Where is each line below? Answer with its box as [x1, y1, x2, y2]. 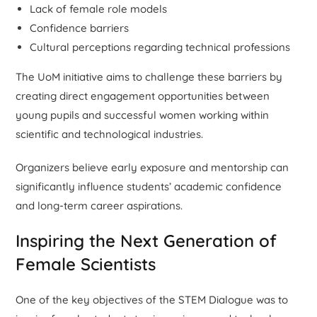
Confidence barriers [30, 21, 129, 35]
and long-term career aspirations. [16, 198, 183, 212]
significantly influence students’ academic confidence [16, 179, 282, 193]
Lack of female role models [30, 1, 168, 16]
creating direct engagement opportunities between [16, 88, 270, 103]
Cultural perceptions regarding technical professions [30, 40, 291, 54]
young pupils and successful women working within [16, 108, 270, 122]
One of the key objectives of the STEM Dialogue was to [16, 292, 289, 306]
